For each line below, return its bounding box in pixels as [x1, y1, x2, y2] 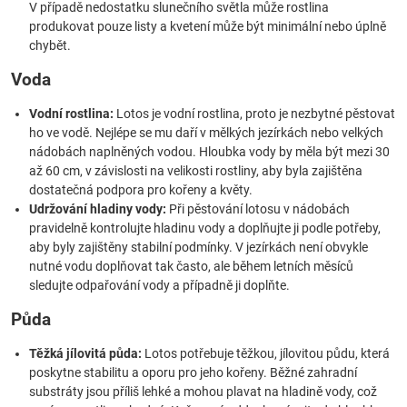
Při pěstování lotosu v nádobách [166, 202, 350, 216]
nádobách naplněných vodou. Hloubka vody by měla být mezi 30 [29, 144, 390, 159]
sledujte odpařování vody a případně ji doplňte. [29, 278, 290, 293]
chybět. [29, 38, 71, 53]
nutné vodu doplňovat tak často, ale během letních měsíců [29, 259, 353, 273]
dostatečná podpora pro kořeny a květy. [29, 183, 253, 197]
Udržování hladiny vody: [29, 202, 166, 216]
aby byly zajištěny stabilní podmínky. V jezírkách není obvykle [29, 240, 368, 254]
